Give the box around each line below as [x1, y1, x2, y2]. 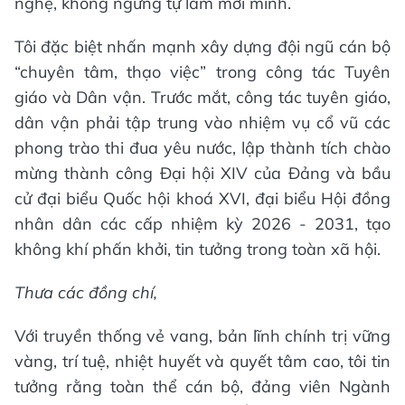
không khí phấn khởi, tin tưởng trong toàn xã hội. [14, 238, 381, 259]
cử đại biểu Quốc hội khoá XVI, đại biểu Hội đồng [14, 187, 391, 209]
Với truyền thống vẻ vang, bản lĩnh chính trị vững [14, 325, 391, 346]
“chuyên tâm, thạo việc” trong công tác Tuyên [14, 61, 391, 82]
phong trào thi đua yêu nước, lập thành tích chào [14, 137, 391, 158]
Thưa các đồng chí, [14, 281, 157, 303]
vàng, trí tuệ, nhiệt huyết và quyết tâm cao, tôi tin [14, 350, 391, 372]
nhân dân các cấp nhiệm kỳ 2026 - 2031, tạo [14, 212, 391, 234]
